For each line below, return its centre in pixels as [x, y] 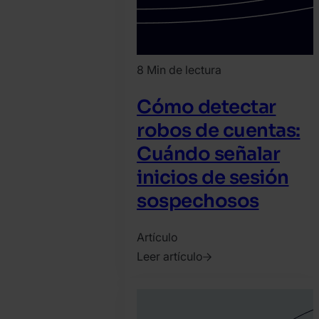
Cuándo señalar [208, 154]
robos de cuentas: [219, 130]
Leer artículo [170, 257]
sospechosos [198, 201]
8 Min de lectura [179, 70]
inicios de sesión [213, 177]
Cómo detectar [206, 107]
